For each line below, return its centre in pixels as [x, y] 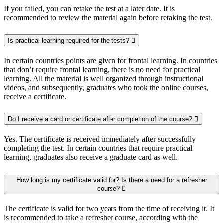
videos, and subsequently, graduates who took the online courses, [106, 87]
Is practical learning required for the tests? [70, 41]
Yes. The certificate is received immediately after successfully [100, 139]
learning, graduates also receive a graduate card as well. [91, 157]
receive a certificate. [35, 96]
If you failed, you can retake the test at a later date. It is [89, 9]
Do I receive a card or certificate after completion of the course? [101, 119]
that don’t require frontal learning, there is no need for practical [102, 69]
